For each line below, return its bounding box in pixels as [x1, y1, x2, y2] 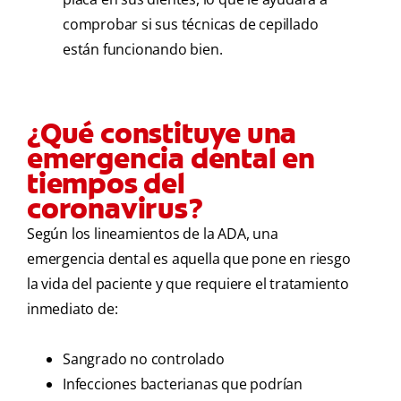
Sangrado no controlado [63, 349, 225, 370]
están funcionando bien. [63, 39, 223, 60]
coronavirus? [27, 190, 203, 228]
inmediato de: [27, 299, 118, 320]
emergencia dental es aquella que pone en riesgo [27, 249, 351, 269]
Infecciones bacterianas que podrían [63, 374, 303, 395]
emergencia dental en [27, 140, 315, 178]
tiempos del [27, 165, 185, 203]
